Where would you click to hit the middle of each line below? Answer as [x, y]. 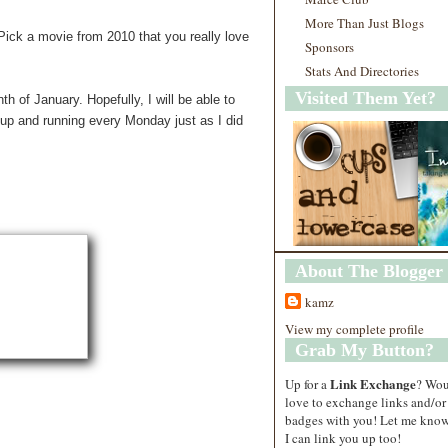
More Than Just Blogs [364, 23]
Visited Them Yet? [365, 98]
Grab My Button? [364, 349]
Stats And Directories [362, 71]
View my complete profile [354, 328]
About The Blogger [369, 271]
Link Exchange [373, 383]
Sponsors [329, 47]
